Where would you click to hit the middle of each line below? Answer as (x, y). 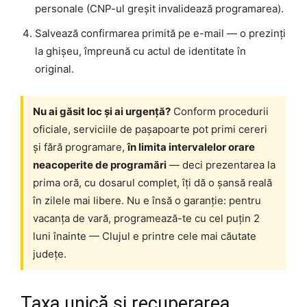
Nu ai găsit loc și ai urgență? (102, 112)
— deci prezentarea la (221, 165)
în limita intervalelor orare (191, 147)
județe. (50, 254)
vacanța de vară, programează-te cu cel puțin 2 (146, 219)
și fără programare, (80, 147)
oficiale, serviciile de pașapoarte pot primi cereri (150, 130)
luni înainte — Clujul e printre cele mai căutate (145, 236)
